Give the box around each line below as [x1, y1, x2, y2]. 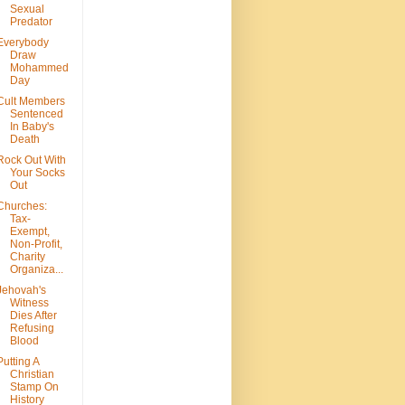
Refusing [9, 322, 54, 335]
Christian [9, 368, 54, 381]
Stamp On [9, 381, 59, 394]
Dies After [9, 309, 57, 323]
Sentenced [9, 108, 63, 121]
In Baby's [9, 120, 54, 134]
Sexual [9, 3, 44, 16]
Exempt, [9, 225, 50, 239]
